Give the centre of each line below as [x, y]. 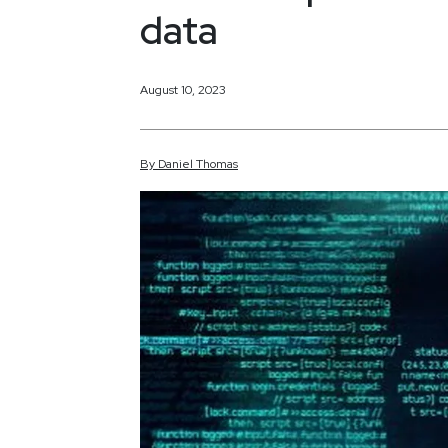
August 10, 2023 [183, 89]
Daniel [177, 164]
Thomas [217, 164]
